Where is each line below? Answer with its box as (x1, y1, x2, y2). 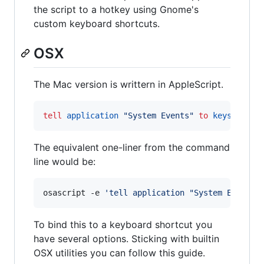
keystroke (213, 110, 255, 120)
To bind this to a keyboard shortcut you (34, 218, 212, 230)
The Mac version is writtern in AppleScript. (34, 78, 223, 90)
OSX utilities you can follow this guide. (34, 246, 205, 259)
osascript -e (43, 187, 104, 197)
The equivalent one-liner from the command (34, 141, 230, 153)
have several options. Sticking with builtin (34, 232, 219, 245)
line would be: (34, 155, 95, 167)
